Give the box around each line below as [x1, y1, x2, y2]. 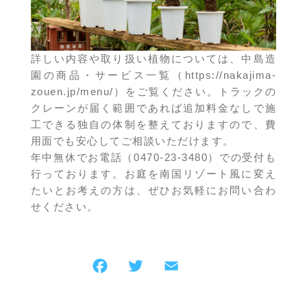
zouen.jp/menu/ [30, 85, 114, 97]
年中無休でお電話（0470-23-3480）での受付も [30, 151, 277, 163]
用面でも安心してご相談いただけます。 [30, 134, 234, 147]
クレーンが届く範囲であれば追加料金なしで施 [30, 101, 277, 114]
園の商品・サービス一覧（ [30, 69, 185, 81]
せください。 [30, 200, 99, 212]
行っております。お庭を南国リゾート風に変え [30, 167, 277, 180]
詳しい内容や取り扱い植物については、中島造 [30, 52, 277, 64]
